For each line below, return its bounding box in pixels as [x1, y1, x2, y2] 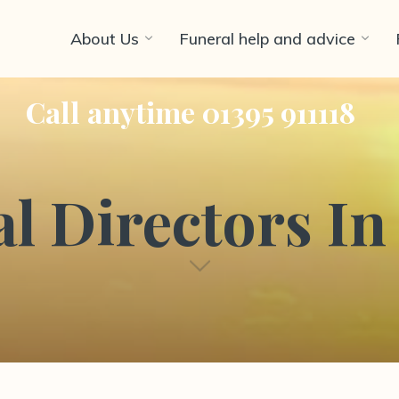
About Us [70, 28, 139, 49]
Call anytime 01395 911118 [26, 93, 355, 131]
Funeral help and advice [179, 28, 355, 49]
